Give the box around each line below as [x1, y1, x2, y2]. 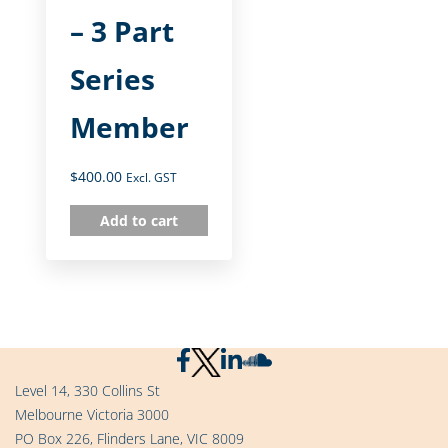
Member [70, 107, 189, 146]
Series [70, 59, 155, 98]
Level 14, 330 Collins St [15, 380, 160, 400]
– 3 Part [70, 11, 174, 50]
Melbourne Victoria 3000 [15, 404, 169, 424]
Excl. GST [126, 168, 177, 186]
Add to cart [100, 210, 179, 230]
